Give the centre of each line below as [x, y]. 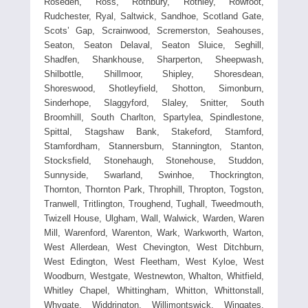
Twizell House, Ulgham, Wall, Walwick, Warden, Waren [154, 218]
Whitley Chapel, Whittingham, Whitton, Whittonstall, [154, 290]
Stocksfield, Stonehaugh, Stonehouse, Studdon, [154, 160]
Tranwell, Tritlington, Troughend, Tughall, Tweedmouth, [154, 203]
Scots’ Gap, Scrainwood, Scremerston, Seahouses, [154, 30]
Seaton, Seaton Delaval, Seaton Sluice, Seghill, [154, 45]
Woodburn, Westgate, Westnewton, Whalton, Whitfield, [154, 276]
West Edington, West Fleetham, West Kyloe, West [154, 261]
